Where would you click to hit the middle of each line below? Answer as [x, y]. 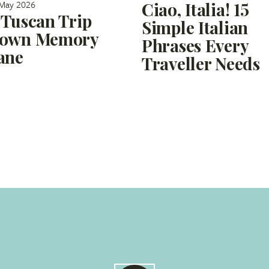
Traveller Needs [201, 63]
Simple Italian [195, 27]
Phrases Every [195, 45]
